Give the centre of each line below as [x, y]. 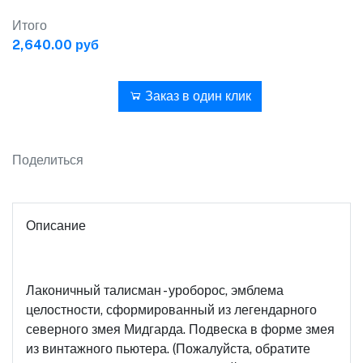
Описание [56, 226]
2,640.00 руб [56, 45]
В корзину [67, 96]
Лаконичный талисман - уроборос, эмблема [155, 290]
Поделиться [48, 160]
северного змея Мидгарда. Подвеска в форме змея [180, 329]
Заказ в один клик [196, 96]
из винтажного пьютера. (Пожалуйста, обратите [168, 349]
